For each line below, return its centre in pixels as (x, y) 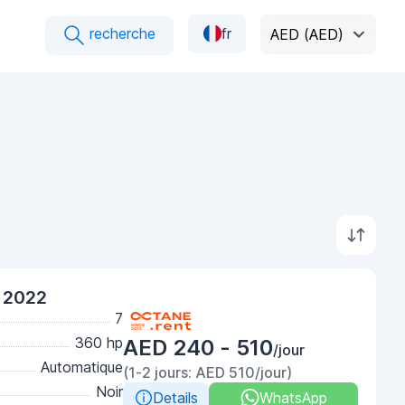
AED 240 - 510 (198, 348)
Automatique (82, 367)
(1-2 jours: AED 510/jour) (207, 372)
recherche (120, 33)
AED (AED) (307, 34)
